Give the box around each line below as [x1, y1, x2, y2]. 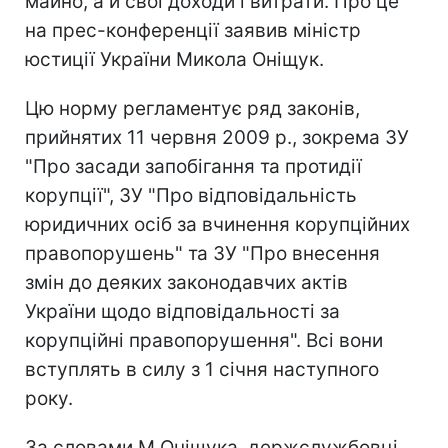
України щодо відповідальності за [25, 299, 340, 323]
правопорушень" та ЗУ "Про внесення [25, 241, 380, 265]
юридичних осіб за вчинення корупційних [25, 212, 410, 236]
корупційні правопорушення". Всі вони [25, 328, 383, 352]
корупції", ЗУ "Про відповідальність [25, 183, 357, 207]
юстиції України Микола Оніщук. [25, 47, 324, 71]
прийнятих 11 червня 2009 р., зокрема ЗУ [25, 125, 409, 149]
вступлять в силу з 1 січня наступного [25, 357, 379, 381]
